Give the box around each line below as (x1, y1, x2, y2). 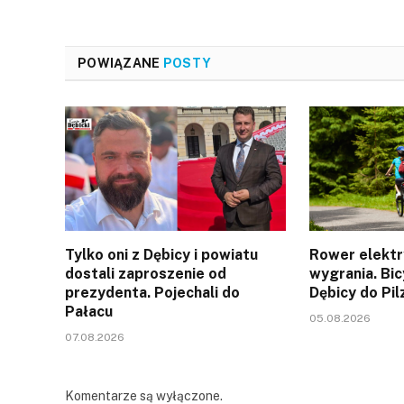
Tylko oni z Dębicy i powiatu (65, 245, 258, 263)
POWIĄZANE (78, 55, 163, 70)
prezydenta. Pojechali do (65, 283, 240, 301)
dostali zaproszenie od (65, 264, 226, 282)
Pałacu (65, 302, 113, 320)
